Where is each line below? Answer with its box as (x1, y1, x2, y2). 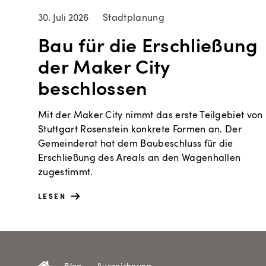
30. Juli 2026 (38, 11, 88, 24)
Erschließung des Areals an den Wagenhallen (38, 151, 241, 164)
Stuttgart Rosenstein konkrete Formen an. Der (38, 122, 242, 136)
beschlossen (38, 74, 148, 101)
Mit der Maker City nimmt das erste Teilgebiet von (38, 108, 263, 122)
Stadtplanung (103, 11, 164, 24)
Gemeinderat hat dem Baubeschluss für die (38, 137, 233, 150)
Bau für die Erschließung (38, 31, 258, 58)
